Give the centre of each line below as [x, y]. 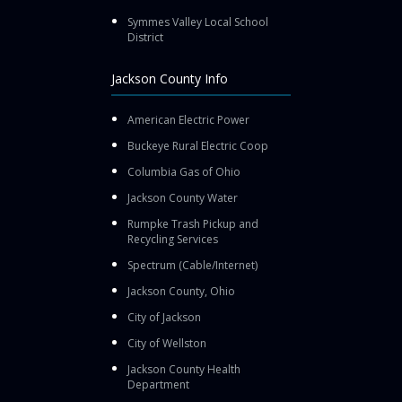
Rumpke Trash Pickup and [193, 223]
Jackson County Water [183, 197]
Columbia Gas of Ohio [184, 171]
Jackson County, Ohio [181, 291]
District [145, 37]
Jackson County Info [170, 78]
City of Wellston [167, 343]
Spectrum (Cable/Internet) [192, 265]
